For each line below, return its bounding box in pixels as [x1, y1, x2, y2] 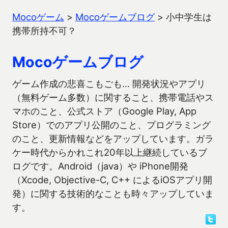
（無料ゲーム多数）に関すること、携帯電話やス [12, 92, 214, 103]
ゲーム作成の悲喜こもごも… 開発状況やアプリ [12, 78, 206, 89]
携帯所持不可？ [12, 25, 76, 36]
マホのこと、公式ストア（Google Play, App [12, 105, 196, 117]
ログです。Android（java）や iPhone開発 [12, 160, 188, 172]
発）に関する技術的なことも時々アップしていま [12, 188, 214, 199]
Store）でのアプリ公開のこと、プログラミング [12, 119, 211, 130]
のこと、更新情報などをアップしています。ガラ [12, 133, 214, 144]
